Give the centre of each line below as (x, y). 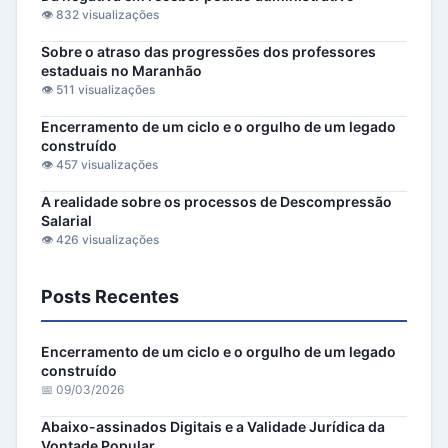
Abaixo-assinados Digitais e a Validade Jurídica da (213, 427)
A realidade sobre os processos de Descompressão (216, 202)
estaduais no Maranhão (121, 71)
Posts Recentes (110, 297)
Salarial (66, 221)
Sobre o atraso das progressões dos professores (208, 52)
